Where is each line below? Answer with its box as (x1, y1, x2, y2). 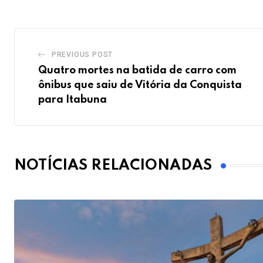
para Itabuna (38, 95, 107, 105)
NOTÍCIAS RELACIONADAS (14, 158, 212, 173)
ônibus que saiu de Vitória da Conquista (38, 80, 242, 90)
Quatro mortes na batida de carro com (38, 65, 237, 76)
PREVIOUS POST (51, 50, 113, 59)
